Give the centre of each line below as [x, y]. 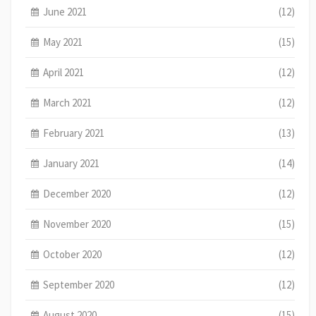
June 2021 [65, 11]
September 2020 [79, 284]
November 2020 [77, 224]
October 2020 [73, 254]
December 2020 [77, 193]
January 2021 [72, 163]
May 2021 [63, 42]
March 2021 [68, 102]
